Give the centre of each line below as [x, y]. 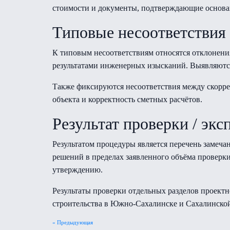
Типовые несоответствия [139, 32]
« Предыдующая [73, 222]
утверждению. [78, 170]
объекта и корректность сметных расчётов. [127, 99]
